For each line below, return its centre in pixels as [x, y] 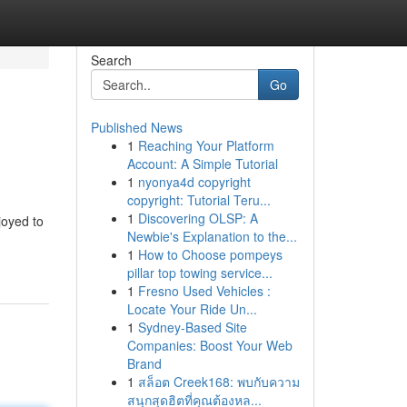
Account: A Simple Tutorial [202, 164]
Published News [136, 127]
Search [111, 60]
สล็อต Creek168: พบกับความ [218, 382]
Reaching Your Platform [206, 145]
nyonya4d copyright [194, 182]
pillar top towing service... [199, 273]
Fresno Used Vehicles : [204, 291]
